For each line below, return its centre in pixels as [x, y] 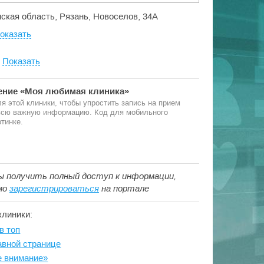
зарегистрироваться [54, 188]
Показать [21, 61]
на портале [124, 188]
